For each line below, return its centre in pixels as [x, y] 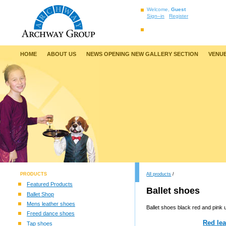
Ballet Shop [40, 194]
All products [159, 174]
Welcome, [159, 9]
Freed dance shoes [51, 214]
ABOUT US [62, 54]
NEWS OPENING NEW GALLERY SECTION [142, 54]
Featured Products [50, 184]
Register [179, 16]
